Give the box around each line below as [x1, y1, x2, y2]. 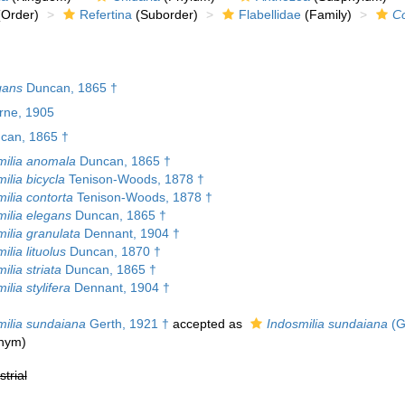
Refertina [79, 7, 132, 23]
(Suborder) [131, 7, 198, 23]
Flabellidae [238, 7, 301, 23]
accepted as [168, 316, 246, 332]
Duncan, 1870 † [65, 244, 161, 259]
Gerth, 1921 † [85, 316, 169, 332]
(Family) [300, 7, 352, 23]
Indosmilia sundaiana [266, 316, 388, 332]
